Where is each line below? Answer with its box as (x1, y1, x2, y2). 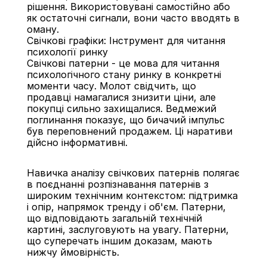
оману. (26, 23, 59, 35)
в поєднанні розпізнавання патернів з (26, 178, 209, 190)
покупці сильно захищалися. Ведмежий (26, 103, 216, 114)
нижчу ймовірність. (26, 246, 119, 258)
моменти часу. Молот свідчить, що (26, 80, 196, 92)
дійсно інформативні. (26, 136, 128, 148)
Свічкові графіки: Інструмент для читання (26, 35, 225, 46)
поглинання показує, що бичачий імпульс (26, 114, 225, 126)
